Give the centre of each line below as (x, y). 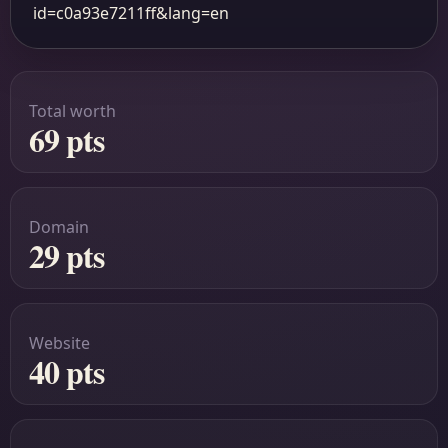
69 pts (67, 139)
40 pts (67, 371)
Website (59, 343)
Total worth (72, 111)
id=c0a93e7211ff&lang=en (131, 13)
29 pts (67, 255)
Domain (59, 227)
